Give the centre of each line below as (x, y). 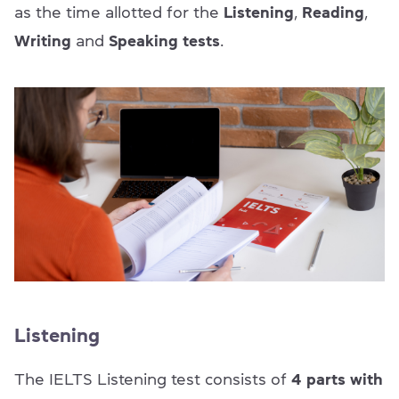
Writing (43, 41)
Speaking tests (164, 41)
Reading (333, 12)
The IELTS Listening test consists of (153, 380)
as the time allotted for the (119, 12)
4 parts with (337, 380)
